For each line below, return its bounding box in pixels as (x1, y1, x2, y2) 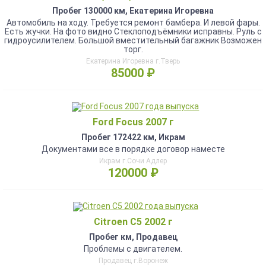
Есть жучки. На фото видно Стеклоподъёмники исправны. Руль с (4, 27, 262, 36)
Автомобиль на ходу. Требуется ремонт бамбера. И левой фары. (6, 18, 260, 27)
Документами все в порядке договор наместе (41, 144, 225, 154)
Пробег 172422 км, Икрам (81, 132, 185, 142)
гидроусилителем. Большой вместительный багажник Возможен (4, 36, 262, 45)
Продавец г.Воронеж (98, 256, 168, 265)
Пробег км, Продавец (88, 232, 178, 242)
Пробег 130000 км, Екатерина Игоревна (52, 6, 214, 15)
